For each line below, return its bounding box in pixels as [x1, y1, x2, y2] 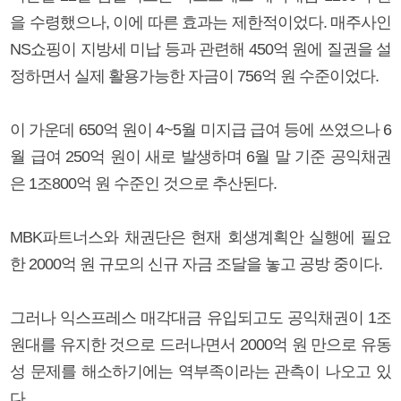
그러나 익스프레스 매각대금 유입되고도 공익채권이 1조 [10, 308, 391, 327]
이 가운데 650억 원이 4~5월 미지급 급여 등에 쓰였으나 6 [10, 120, 391, 139]
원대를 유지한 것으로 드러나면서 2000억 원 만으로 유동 [10, 335, 391, 354]
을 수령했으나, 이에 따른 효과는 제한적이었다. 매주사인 [10, 13, 391, 31]
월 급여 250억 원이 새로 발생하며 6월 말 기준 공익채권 [10, 147, 391, 166]
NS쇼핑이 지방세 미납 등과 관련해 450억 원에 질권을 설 [10, 39, 391, 58]
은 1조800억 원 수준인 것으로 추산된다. [10, 174, 277, 192]
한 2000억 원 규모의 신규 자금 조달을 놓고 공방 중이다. [10, 254, 382, 273]
